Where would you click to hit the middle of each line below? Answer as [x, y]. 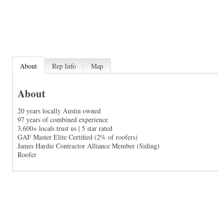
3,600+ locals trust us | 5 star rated [65, 128]
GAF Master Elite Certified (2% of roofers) [77, 137]
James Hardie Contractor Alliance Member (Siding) [88, 145]
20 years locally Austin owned [59, 110]
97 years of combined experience [63, 119]
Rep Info [64, 66]
